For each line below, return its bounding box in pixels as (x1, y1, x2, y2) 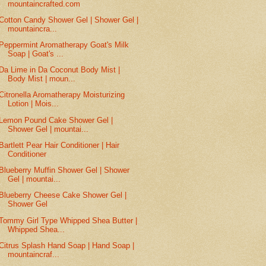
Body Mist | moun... (8, 74, 76, 84)
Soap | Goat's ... (8, 49, 64, 59)
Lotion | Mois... (8, 99, 59, 109)
